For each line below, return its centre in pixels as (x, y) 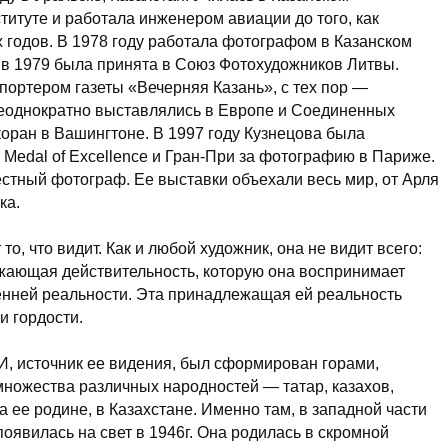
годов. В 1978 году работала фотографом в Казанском (207, 41)
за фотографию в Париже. (335, 156)
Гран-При (200, 156)
